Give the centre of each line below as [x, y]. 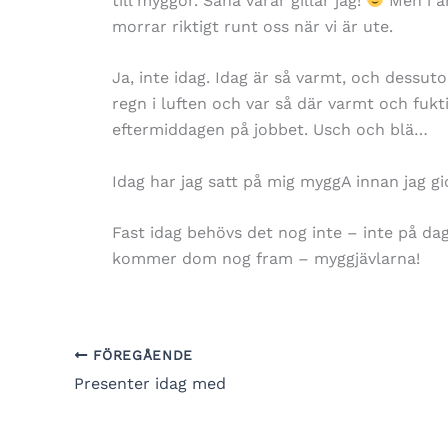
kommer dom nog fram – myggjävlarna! [266, 259]
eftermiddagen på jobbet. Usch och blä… [270, 130]
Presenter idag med [150, 383]
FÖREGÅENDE [140, 354]
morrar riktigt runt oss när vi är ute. [252, 26]
